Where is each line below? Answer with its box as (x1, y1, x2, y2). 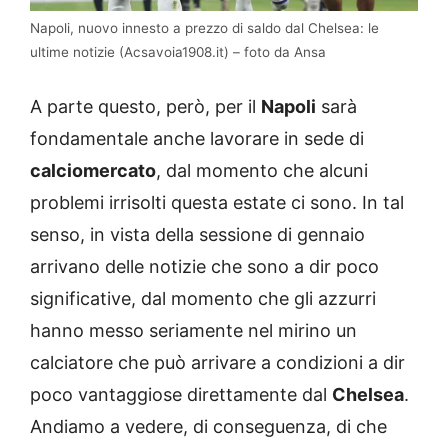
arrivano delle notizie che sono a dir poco (30, 256, 379, 278)
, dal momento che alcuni (156, 160, 368, 182)
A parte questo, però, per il (30, 96, 261, 118)
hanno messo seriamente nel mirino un (30, 320, 357, 342)
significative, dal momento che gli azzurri (30, 288, 376, 310)
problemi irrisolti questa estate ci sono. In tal (30, 192, 404, 214)
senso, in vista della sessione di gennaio (30, 224, 365, 246)
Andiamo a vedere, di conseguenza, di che (30, 416, 387, 438)
